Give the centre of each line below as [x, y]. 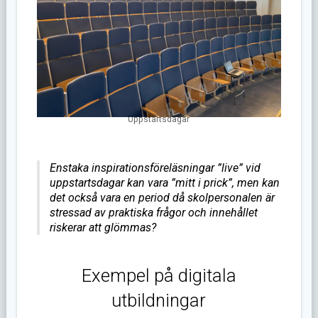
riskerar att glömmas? [103, 227]
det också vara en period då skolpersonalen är [162, 197]
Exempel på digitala [159, 275]
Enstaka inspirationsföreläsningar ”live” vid [155, 168]
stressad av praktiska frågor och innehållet [153, 212]
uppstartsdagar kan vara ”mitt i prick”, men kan [164, 182]
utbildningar [159, 300]
